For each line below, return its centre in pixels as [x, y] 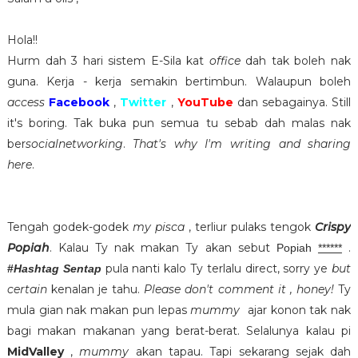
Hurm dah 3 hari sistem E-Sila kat [108, 61]
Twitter [143, 103]
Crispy [333, 227]
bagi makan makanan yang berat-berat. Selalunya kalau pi [179, 331]
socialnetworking [74, 144]
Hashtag [36, 269]
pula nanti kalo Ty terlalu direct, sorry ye [217, 269]
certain [27, 290]
